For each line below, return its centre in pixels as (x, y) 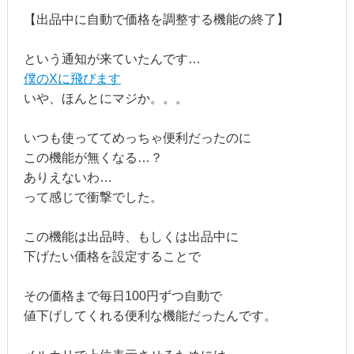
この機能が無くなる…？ (93, 157)
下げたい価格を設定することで (112, 256)
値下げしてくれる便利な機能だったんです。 (150, 315)
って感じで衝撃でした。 (93, 197)
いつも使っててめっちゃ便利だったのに (137, 137)
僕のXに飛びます (72, 78)
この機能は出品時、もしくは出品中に (131, 236)
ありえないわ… (68, 177)
